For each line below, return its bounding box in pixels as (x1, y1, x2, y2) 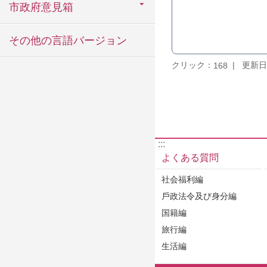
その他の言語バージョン (9, 35, 127, 46)
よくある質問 (162, 152, 219, 163)
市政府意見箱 (9, 1, 73, 13)
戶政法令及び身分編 (162, 191, 237, 201)
